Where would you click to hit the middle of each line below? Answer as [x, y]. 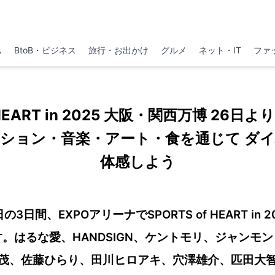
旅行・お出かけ [118, 50]
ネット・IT [220, 50]
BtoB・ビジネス [45, 50]
